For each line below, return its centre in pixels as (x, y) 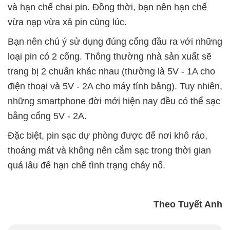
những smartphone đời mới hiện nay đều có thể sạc (114, 101)
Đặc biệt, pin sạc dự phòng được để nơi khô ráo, (108, 136)
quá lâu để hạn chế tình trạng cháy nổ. (87, 166)
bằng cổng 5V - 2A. (47, 116)
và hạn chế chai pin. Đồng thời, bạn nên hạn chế (107, 7)
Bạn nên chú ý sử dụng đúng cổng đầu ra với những (115, 42)
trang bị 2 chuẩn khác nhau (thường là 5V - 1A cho (111, 72)
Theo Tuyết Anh (188, 205)
